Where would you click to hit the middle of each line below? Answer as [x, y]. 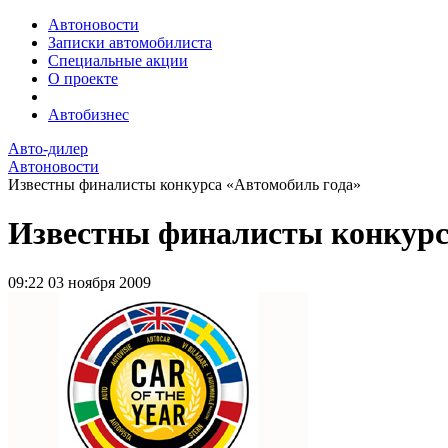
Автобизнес [88, 114]
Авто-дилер [48, 148]
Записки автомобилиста [130, 42]
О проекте [83, 78]
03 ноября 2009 [99, 282]
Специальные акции [118, 60]
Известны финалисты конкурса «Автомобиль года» [184, 184]
